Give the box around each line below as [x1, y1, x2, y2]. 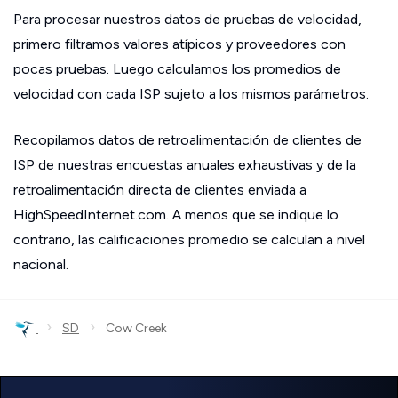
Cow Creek [95, 321, 167, 336]
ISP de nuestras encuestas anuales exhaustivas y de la [13, 156, 356, 173]
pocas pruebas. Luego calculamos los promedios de [13, 60, 341, 77]
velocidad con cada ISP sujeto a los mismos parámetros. [13, 85, 369, 102]
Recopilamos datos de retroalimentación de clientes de [13, 131, 362, 148]
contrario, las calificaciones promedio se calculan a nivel [13, 231, 365, 248]
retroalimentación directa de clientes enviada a [13, 181, 306, 198]
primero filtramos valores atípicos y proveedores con [13, 36, 346, 52]
